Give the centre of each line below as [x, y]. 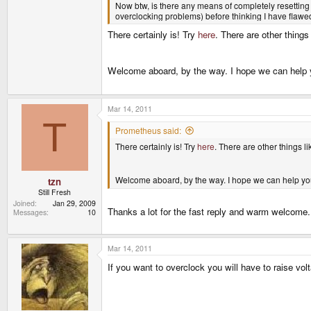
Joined [24, 203]
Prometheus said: [148, 130]
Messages [30, 212]
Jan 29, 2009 [74, 203]
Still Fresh [54, 192]
